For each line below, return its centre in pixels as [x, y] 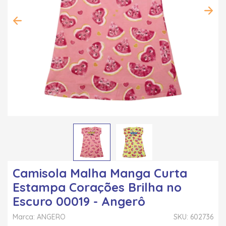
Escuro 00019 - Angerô [79, 201]
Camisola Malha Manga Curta [100, 173]
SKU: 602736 [193, 217]
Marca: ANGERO [39, 217]
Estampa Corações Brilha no [97, 187]
